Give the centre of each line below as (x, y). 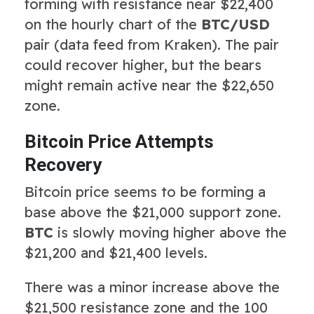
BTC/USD (235, 24)
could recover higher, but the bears (143, 64)
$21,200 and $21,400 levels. (116, 252)
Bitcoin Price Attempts (119, 141)
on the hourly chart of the (113, 24)
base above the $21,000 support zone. (153, 212)
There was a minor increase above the (152, 287)
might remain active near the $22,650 (149, 85)
